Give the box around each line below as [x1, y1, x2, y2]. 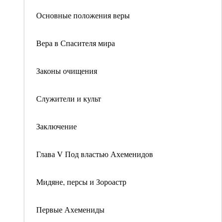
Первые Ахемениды [36, 204, 105, 215]
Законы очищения [36, 65, 97, 76]
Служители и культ [36, 93, 101, 104]
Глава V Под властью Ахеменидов [36, 149, 153, 159]
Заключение [36, 121, 77, 131]
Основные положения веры [36, 10, 130, 20]
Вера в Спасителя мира [36, 38, 115, 48]
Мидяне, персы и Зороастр [36, 176, 126, 187]
